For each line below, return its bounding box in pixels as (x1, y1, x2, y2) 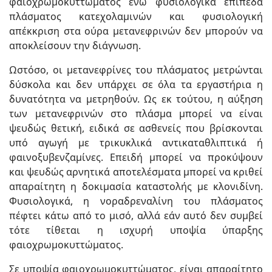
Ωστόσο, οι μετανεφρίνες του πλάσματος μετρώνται (9, 63, 263, 76)
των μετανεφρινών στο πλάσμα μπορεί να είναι (9, 106, 263, 120)
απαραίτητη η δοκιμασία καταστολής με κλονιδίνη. (9, 179, 263, 193)
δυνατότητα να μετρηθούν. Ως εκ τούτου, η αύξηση (9, 92, 263, 106)
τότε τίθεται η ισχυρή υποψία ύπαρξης (9, 223, 263, 237)
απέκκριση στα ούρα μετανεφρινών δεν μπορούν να (9, 24, 263, 38)
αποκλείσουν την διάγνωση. (9, 38, 141, 52)
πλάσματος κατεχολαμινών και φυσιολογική (9, 9, 263, 23)
